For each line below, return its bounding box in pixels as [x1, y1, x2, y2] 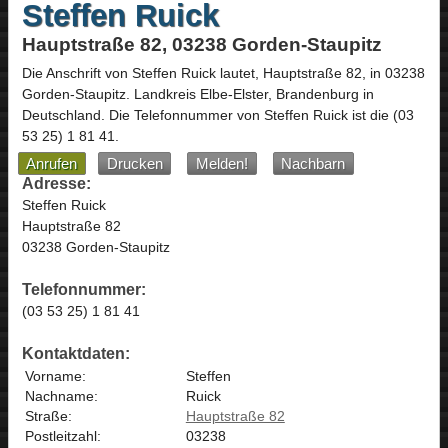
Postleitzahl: [24, 427, 101, 444]
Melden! [196, 155, 249, 172]
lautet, [215, 65, 263, 82]
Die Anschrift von [21, 65, 132, 82]
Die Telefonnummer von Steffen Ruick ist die [108, 107, 393, 124]
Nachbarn [281, 155, 346, 172]
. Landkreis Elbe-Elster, [125, 86, 276, 103]
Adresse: [21, 174, 91, 192]
